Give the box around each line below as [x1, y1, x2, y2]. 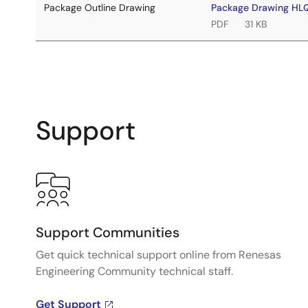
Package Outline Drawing [44, 1, 155, 14]
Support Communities [36, 223, 179, 241]
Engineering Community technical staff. [36, 264, 233, 278]
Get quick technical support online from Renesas [36, 247, 281, 262]
